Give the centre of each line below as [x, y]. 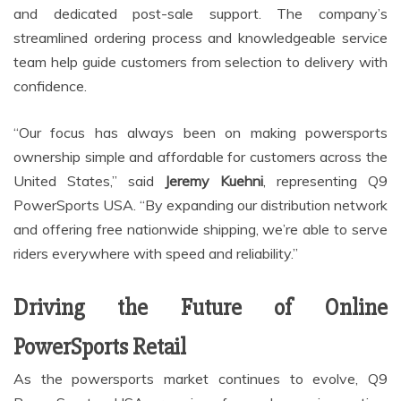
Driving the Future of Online [200, 308]
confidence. [50, 86]
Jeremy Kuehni [214, 181]
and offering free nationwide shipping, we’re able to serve [200, 230]
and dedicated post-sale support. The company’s [200, 14]
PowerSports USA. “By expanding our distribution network [200, 205]
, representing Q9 [325, 181]
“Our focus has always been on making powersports [200, 133]
